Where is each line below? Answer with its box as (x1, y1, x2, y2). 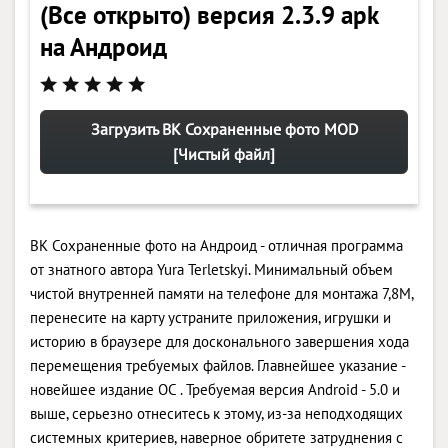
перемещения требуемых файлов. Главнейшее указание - (30, 355, 405, 375)
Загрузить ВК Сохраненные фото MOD (90, 118, 358, 139)
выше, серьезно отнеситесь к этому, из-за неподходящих (30, 403, 403, 423)
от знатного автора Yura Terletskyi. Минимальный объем (30, 259, 393, 279)
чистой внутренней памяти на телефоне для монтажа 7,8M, (30, 283, 413, 303)
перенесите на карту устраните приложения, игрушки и (30, 307, 391, 327)
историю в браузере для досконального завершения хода (30, 331, 409, 351)
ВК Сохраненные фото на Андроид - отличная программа (30, 235, 403, 255)
